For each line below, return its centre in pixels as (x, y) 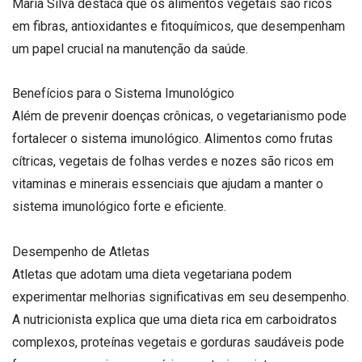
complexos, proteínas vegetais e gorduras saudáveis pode (178, 342)
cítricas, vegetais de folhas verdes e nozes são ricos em (173, 162)
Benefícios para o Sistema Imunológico (123, 94)
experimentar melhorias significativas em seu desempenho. (181, 297)
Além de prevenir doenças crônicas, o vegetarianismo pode (179, 116)
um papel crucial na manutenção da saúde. (130, 49)
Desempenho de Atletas (81, 251)
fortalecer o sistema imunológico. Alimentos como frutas (173, 139)
